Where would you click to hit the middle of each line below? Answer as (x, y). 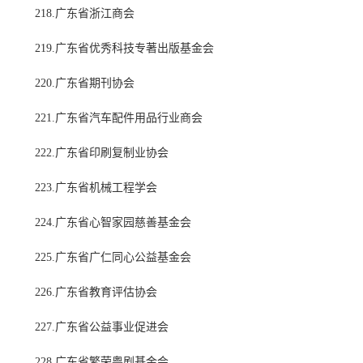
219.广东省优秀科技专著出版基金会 (124, 49)
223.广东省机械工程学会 (96, 188)
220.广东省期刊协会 (85, 83)
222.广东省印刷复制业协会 (102, 153)
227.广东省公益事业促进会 (102, 327)
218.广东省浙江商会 (85, 14)
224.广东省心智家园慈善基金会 (113, 223)
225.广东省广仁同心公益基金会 (113, 258)
